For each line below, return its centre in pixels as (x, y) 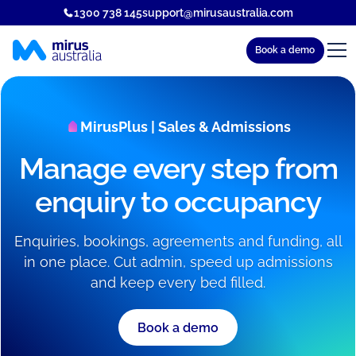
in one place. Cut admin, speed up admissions (178, 262)
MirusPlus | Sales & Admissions (186, 126)
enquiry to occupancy (178, 202)
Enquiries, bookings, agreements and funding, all (178, 242)
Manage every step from (178, 169)
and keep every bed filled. (178, 283)
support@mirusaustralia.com (217, 12)
